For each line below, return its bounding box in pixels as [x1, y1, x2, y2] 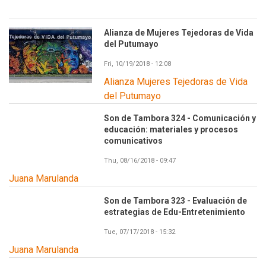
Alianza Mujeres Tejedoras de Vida [104, 75, 248, 87]
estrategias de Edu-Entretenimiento [104, 207, 245, 217]
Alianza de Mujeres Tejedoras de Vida [104, 27, 254, 37]
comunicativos [104, 135, 163, 145]
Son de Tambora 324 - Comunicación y [104, 113, 256, 123]
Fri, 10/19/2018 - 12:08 [104, 59, 171, 68]
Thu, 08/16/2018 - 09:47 [104, 156, 176, 164]
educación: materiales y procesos [104, 124, 238, 134]
